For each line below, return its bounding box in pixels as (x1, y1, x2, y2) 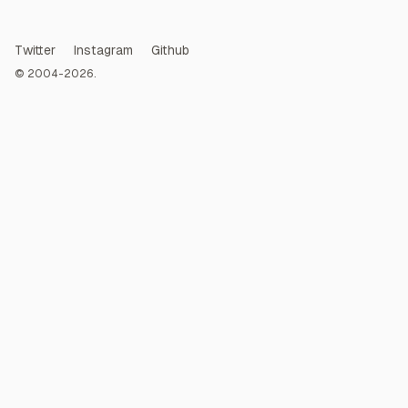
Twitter (15, 43, 56, 57)
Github (151, 43, 189, 57)
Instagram (74, 43, 133, 57)
